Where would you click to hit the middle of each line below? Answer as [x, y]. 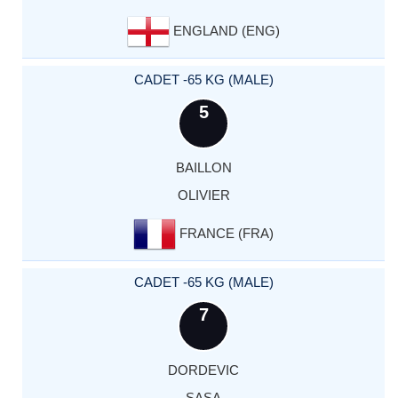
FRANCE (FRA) [225, 233]
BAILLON [203, 167]
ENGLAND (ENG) [225, 30]
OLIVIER [203, 195]
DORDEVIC [203, 370]
